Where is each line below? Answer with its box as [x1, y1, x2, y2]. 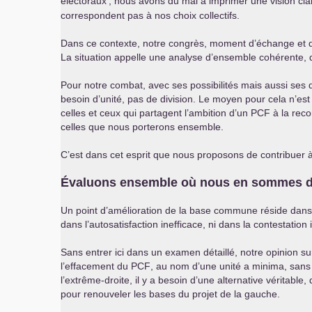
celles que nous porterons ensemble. [61, 121, 224, 132]
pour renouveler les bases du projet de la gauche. [61, 288, 280, 299]
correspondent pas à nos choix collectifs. [61, 10, 240, 21]
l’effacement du [61, 260, 131, 272]
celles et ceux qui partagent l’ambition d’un [61, 107, 251, 118]
